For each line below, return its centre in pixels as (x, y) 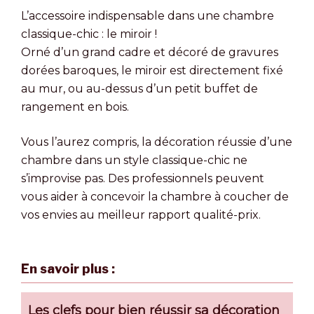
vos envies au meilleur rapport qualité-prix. (141, 214)
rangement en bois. (75, 107)
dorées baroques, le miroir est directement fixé (152, 70)
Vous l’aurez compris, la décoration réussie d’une (157, 142)
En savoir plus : (68, 268)
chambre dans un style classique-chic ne (134, 160)
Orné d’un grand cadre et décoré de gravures (150, 52)
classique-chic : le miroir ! (89, 34)
